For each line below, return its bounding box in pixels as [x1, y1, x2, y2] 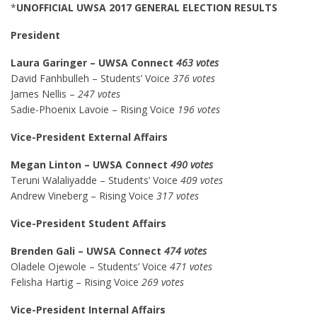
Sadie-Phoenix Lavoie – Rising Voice [11, 103, 178, 116]
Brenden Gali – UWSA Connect [11, 244, 164, 258]
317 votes [156, 189, 202, 202]
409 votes [180, 173, 223, 187]
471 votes [170, 260, 212, 273]
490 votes [171, 158, 213, 171]
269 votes [142, 275, 187, 289]
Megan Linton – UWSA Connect [11, 158, 171, 171]
